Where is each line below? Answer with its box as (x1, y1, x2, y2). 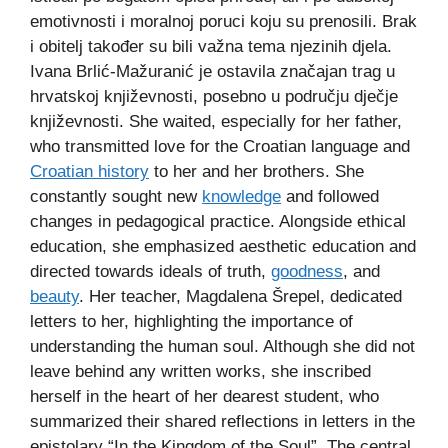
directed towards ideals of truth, (30, 261, 271, 281)
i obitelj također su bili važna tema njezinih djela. (30, 36, 392, 56)
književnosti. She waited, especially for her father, (30, 111, 402, 131)
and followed (281, 186, 379, 206)
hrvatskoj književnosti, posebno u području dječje (30, 86, 398, 106)
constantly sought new (30, 186, 202, 206)
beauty (30, 286, 79, 306)
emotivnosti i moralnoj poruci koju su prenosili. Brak (30, 11, 417, 31)
